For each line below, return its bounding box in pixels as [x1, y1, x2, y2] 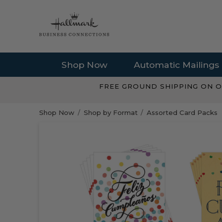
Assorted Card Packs [146, 109, 218, 117]
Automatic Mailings [134, 59, 220, 70]
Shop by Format [83, 109, 138, 117]
